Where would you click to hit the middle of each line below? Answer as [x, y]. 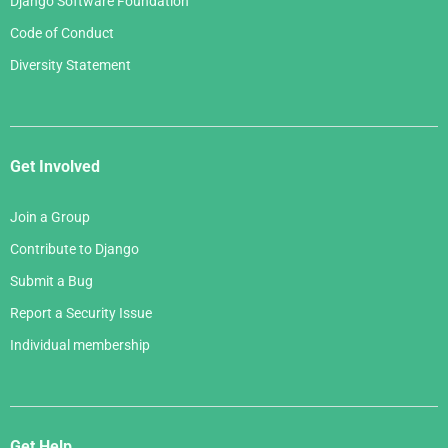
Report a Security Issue [81, 313]
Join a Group [50, 217]
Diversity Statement [70, 65]
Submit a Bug [51, 281]
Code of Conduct [62, 33]
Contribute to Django [74, 249]
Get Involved [55, 167]
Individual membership [80, 345]
